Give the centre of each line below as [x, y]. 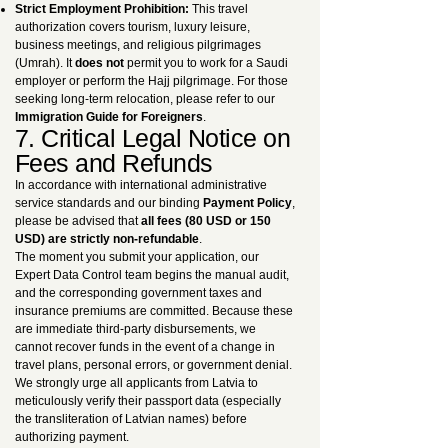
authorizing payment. [72, 437]
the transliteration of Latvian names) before [131, 419]
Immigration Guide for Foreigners [109, 117]
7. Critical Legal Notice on [153, 138]
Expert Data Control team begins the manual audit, [152, 275]
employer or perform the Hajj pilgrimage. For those [151, 81]
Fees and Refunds [114, 163]
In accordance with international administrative [141, 185]
